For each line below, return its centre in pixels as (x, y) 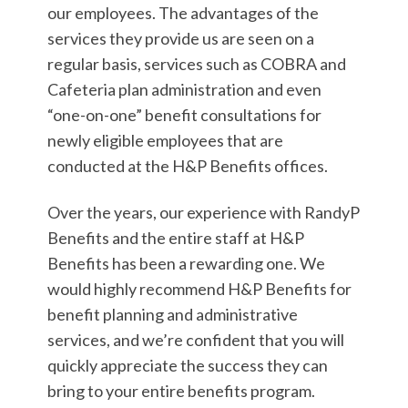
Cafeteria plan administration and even (185, 89)
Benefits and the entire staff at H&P (176, 238)
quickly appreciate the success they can (188, 366)
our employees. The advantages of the (184, 12)
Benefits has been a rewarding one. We (187, 264)
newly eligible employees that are (166, 140)
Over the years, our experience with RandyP (204, 213)
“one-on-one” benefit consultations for (185, 114)
